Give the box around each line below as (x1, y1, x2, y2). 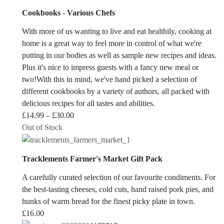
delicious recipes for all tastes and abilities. (22, 99, 155, 108)
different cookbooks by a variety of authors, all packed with (22, 87, 209, 96)
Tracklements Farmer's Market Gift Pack (22, 154, 162, 163)
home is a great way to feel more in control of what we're (22, 39, 201, 48)
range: (73, 122, 93, 131)
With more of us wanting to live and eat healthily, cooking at (22, 27, 211, 36)
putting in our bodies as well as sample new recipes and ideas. (22, 51, 216, 60)
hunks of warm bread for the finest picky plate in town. (22, 196, 195, 205)
